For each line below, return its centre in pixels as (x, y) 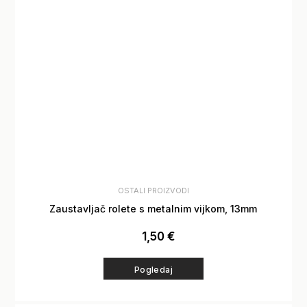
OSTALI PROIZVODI (153, 190)
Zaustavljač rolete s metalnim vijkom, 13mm (153, 208)
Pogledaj (153, 269)
